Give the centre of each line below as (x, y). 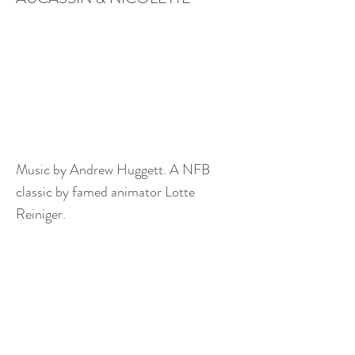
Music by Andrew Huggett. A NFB (113, 170)
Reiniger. (41, 214)
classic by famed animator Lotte (105, 192)
